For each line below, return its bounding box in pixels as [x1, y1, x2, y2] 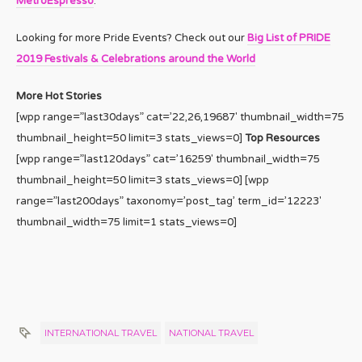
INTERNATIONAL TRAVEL [44, 327, 158, 339]
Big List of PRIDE [247, 32, 330, 45]
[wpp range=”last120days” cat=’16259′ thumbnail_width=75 [16, 153, 320, 166]
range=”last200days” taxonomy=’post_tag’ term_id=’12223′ [16, 195, 322, 208]
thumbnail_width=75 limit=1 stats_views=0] [16, 216, 237, 229]
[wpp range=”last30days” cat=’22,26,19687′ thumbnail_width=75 [16, 111, 344, 124]
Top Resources [245, 132, 320, 145]
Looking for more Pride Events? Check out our [16, 32, 247, 45]
